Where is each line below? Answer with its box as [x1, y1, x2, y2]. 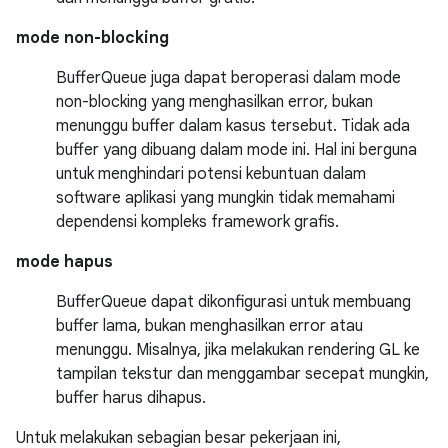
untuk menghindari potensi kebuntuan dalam [56, 163, 366, 184]
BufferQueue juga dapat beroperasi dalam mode [56, 67, 401, 88]
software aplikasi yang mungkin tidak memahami [56, 187, 395, 208]
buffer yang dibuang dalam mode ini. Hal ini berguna [56, 139, 417, 160]
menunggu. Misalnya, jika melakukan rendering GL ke [56, 339, 420, 360]
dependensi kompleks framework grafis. [56, 211, 339, 232]
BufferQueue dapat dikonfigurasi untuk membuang [56, 291, 411, 312]
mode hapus [16, 251, 113, 272]
